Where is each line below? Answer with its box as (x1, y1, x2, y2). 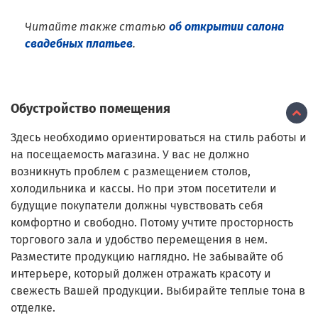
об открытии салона (169, 20, 284, 34)
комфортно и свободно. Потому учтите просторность (11, 216, 293, 230)
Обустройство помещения (11, 101, 170, 117)
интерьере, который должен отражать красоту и (11, 267, 271, 281)
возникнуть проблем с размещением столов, (11, 165, 251, 179)
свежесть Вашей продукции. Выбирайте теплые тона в (11, 284, 305, 298)
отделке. (11, 301, 55, 315)
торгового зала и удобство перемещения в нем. (11, 233, 268, 247)
